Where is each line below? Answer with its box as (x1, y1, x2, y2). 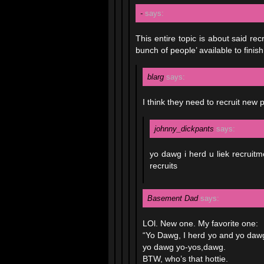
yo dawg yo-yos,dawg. (143, 242, 226, 252)
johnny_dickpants (154, 124, 214, 133)
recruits (150, 161, 177, 170)
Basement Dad (147, 194, 198, 203)
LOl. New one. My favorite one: (143, 219, 258, 228)
